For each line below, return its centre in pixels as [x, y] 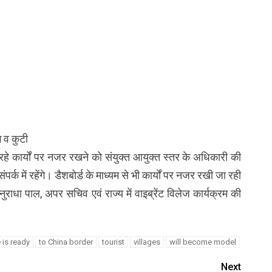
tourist [113, 242]
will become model [202, 242]
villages [147, 242]
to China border [66, 242]
